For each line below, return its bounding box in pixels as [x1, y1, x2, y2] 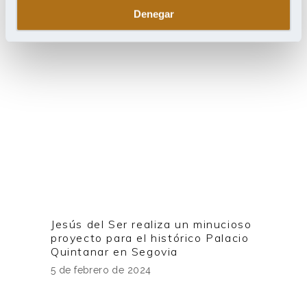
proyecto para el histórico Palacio [51, 231, 249, 245]
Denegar [133, 8, 174, 20]
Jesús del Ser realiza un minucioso [51, 217, 252, 232]
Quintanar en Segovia [51, 245, 181, 259]
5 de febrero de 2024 [51, 265, 151, 276]
